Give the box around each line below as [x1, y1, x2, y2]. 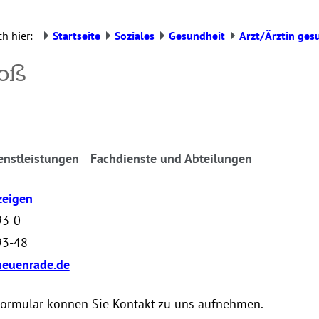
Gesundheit [168, 28, 225, 43]
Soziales [114, 28, 155, 43]
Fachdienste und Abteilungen [90, 150, 252, 167]
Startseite [52, 28, 100, 43]
